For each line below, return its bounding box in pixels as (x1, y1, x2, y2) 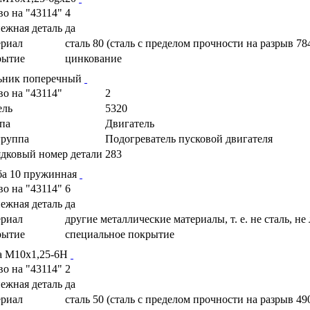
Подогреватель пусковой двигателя (105, 132, 273, 145)
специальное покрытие (65, 228, 174, 240)
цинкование (65, 52, 122, 64)
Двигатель (105, 117, 154, 129)
